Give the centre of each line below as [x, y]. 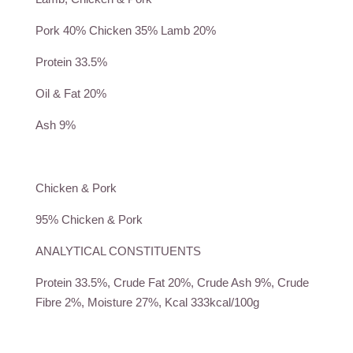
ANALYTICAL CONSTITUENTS [118, 251]
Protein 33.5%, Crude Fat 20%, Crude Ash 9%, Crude [172, 282]
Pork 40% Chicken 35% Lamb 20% [126, 30]
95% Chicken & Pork [89, 219]
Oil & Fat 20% [71, 93]
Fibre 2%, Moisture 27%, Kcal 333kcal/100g [147, 302]
